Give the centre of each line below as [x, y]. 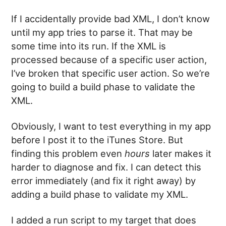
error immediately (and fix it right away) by [104, 181]
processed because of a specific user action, [109, 60]
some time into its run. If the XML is [89, 46]
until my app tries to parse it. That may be [102, 33]
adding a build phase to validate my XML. [100, 194]
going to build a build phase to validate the [103, 87]
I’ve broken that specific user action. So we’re [111, 73]
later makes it [181, 154]
